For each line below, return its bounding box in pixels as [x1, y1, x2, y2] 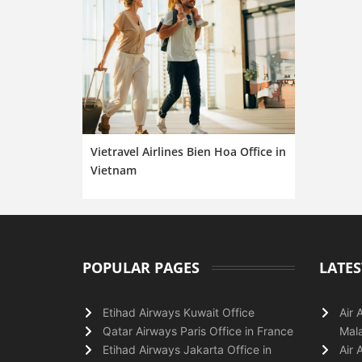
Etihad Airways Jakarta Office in [103, 342, 271, 356]
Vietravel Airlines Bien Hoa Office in [90, 143, 286, 159]
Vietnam [90, 162, 137, 178]
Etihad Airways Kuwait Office [103, 305, 255, 319]
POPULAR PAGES [82, 257, 200, 277]
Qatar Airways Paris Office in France [103, 323, 293, 338]
